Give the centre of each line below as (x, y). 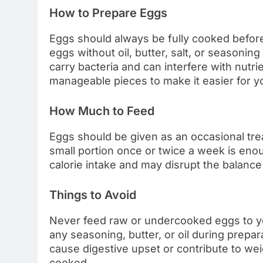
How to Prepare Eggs (108, 13)
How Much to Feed (102, 111)
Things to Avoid (93, 195)
